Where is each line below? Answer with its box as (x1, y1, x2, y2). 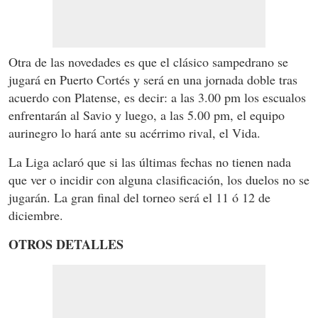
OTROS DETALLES (9, 235, 124, 254)
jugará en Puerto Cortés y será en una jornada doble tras (9, 71, 297, 89)
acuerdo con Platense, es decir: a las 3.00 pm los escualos (9, 89, 306, 106)
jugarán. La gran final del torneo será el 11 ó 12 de (9, 189, 270, 207)
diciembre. (9, 207, 63, 224)
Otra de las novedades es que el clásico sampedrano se (9, 53, 288, 71)
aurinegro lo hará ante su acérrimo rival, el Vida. (9, 124, 261, 142)
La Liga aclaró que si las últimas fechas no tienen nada (9, 153, 291, 171)
